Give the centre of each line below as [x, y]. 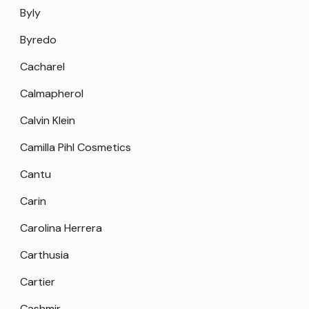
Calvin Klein [48, 121]
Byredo [38, 40]
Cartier [38, 282]
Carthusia [44, 255]
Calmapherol [52, 94]
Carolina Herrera [61, 228]
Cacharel [42, 67]
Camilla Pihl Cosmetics [76, 148]
